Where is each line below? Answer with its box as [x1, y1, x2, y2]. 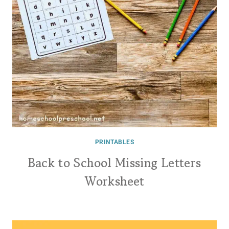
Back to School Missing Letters [28, 154, 201, 172]
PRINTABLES [95, 139, 134, 146]
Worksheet [84, 172, 145, 190]
